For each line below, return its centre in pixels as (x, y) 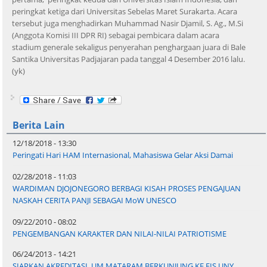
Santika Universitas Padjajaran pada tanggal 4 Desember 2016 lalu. (128, 59)
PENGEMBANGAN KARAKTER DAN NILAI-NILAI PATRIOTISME (120, 234)
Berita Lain (39, 125)
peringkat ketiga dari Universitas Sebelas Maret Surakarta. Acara (125, 11)
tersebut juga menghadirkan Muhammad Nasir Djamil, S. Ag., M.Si (128, 23)
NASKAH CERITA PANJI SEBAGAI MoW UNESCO (95, 201)
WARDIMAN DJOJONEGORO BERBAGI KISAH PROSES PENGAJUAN (127, 189)
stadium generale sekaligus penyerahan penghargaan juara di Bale (129, 47)
